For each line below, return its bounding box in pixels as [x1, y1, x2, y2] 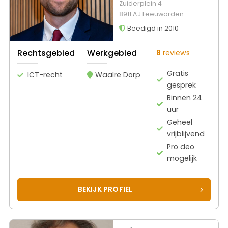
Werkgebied [87, 47, 137, 60]
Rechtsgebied [17, 47, 75, 60]
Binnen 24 [167, 93, 203, 103]
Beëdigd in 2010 [125, 23, 179, 33]
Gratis [167, 68, 189, 79]
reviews [161, 48, 190, 59]
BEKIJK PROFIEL [77, 184, 133, 195]
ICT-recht [27, 70, 63, 80]
